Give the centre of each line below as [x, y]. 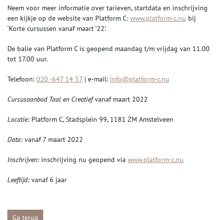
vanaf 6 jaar [48, 180]
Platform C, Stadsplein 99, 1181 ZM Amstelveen [101, 120]
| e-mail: [96, 79]
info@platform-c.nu [140, 79]
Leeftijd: [18, 180]
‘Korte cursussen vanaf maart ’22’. [57, 29]
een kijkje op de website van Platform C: [69, 18]
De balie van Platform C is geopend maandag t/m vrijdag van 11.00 [109, 49]
